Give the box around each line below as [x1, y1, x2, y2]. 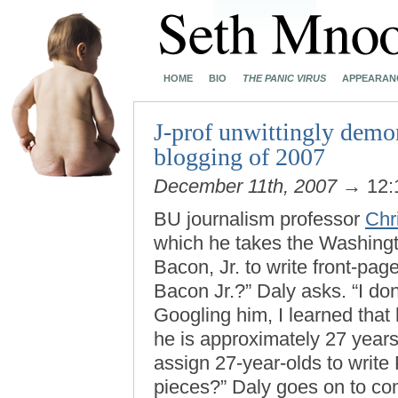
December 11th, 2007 [154, 175, 337, 197]
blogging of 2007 [154, 143, 325, 171]
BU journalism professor [154, 208, 365, 230]
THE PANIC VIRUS [243, 73, 326, 84]
